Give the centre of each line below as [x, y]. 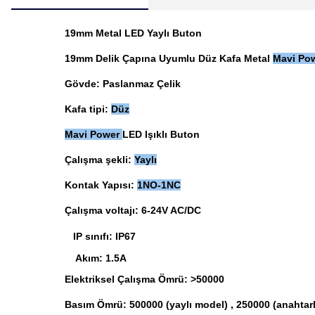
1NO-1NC [159, 185]
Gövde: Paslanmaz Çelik [122, 84]
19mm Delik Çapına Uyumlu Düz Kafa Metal [168, 58]
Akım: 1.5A [69, 258]
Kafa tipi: [88, 109]
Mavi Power [93, 134]
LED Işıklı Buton [161, 134]
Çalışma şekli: [99, 160]
